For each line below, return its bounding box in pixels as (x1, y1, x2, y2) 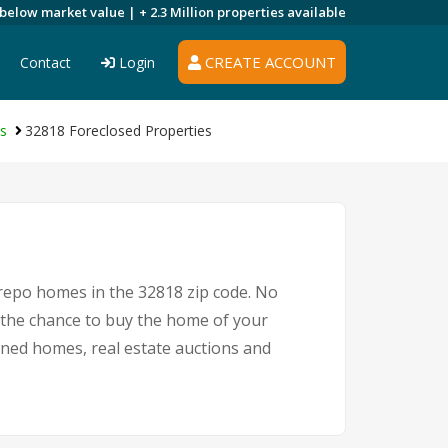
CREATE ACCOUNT (201, 52, 336, 72)
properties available (217, 3, 346, 21)
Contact (20, 53, 71, 72)
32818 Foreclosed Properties (25, 121, 212, 140)
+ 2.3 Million (139, 3, 217, 21)
